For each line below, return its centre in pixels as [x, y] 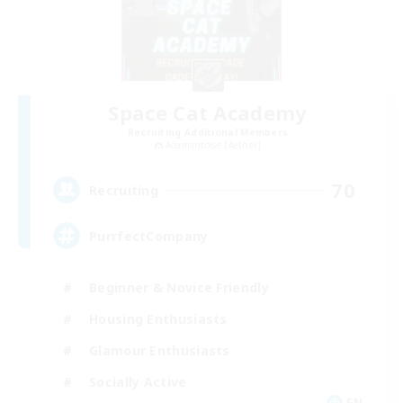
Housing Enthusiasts [158, 318]
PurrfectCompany [149, 236]
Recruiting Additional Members [208, 133]
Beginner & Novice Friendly [179, 287]
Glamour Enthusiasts [160, 350]
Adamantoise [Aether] [213, 145]
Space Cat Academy [208, 113]
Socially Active [138, 381]
